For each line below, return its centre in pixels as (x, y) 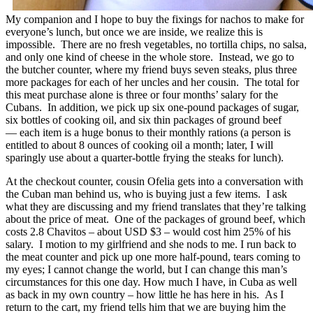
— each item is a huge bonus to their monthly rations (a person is (148, 132)
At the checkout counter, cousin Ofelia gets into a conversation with (154, 181)
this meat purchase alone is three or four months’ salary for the (142, 94)
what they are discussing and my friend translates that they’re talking (156, 206)
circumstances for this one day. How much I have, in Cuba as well (151, 282)
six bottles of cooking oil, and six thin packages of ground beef (144, 119)
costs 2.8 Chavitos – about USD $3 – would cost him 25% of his (148, 231)
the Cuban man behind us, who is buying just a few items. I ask (146, 194)
